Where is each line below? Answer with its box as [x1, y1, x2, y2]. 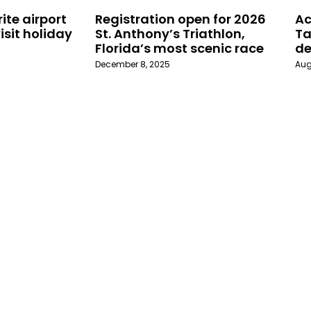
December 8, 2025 [95, 58, 170, 71]
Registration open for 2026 [95, 10, 266, 28]
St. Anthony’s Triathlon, [95, 25, 245, 43]
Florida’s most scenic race [95, 40, 264, 58]
